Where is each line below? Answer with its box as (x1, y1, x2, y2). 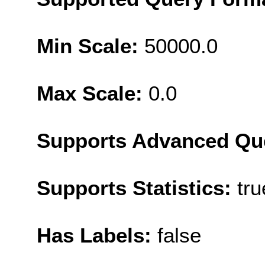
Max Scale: (37, 81, 148, 105)
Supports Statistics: (37, 176, 237, 199)
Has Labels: (37, 223, 157, 247)
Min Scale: (37, 34, 144, 57)
